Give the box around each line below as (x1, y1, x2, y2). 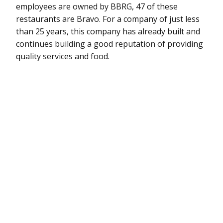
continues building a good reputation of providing (16, 38, 203, 49)
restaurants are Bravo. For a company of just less (16, 13, 200, 24)
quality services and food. (16, 50, 110, 62)
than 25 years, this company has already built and (16, 25, 200, 37)
